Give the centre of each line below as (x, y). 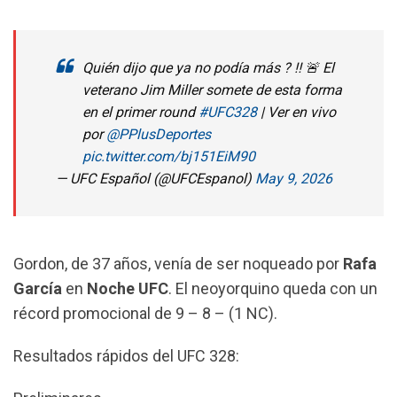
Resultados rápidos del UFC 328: (126, 355)
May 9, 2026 (294, 178)
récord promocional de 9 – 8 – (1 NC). (145, 313)
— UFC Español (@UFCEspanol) (156, 178)
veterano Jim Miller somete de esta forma (212, 90)
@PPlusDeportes (159, 134)
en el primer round (140, 112)
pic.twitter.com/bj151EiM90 (169, 156)
